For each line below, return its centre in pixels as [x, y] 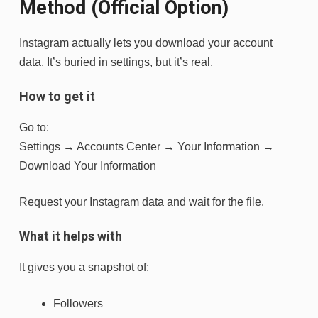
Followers [78, 303]
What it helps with [71, 236]
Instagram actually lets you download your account [146, 43]
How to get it [57, 96]
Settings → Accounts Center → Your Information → [147, 146]
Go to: [34, 127]
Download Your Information [88, 165]
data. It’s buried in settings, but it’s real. [116, 62]
